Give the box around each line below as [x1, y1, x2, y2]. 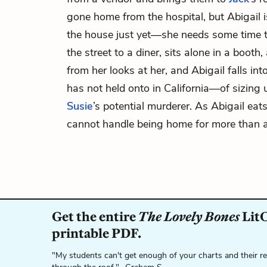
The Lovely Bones [138, 209, 240, 225]
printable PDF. [52, 225, 141, 241]
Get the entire [52, 209, 138, 225]
